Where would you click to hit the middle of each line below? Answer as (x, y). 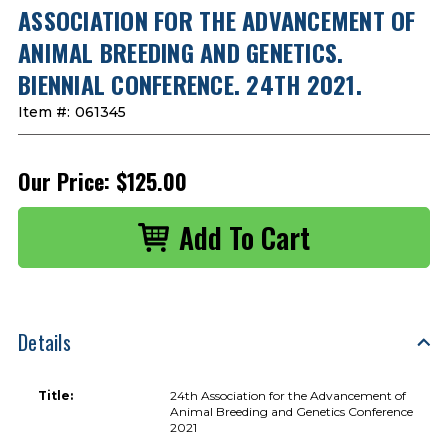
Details (44, 341)
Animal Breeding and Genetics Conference (292, 411)
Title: (55, 395)
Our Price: (64, 180)
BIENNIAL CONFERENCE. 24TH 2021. (190, 83)
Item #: (44, 111)
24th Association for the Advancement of (288, 395)
